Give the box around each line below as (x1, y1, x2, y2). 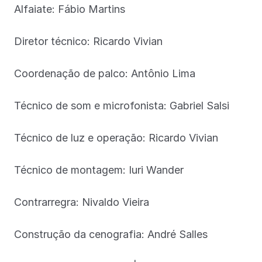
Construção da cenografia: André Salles (14, 227, 208, 240)
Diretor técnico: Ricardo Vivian (14, 35, 163, 47)
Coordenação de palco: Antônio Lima (14, 67, 195, 80)
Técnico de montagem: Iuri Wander (14, 163, 184, 176)
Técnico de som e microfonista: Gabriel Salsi (14, 99, 229, 112)
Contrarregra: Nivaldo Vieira (14, 195, 149, 208)
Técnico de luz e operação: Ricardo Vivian (14, 131, 218, 144)
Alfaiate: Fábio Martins (14, 2, 125, 15)
